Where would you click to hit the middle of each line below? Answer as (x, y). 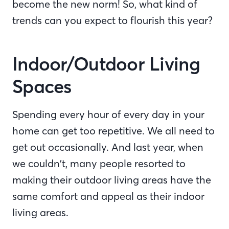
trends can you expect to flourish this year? (112, 20)
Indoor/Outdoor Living (106, 64)
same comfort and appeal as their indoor (108, 196)
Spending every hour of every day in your (108, 114)
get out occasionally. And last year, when (108, 147)
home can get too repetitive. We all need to (113, 131)
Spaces (42, 87)
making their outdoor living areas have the (112, 180)
